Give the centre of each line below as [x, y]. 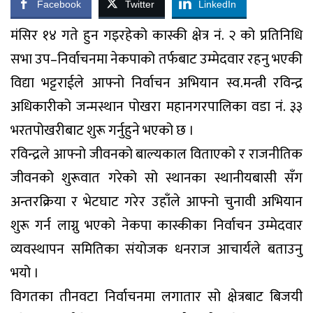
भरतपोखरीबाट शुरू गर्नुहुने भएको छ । [102, 131]
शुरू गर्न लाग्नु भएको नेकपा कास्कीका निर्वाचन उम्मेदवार [156, 226]
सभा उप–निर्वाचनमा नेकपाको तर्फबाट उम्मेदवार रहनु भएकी [156, 59]
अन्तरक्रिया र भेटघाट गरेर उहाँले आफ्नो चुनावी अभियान [156, 202]
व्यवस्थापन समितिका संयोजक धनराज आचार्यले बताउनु [156, 249]
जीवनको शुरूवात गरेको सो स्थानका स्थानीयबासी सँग [156, 178]
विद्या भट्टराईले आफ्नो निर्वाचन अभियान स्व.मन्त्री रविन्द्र [156, 83]
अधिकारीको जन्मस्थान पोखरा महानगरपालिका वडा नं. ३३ [156, 107]
